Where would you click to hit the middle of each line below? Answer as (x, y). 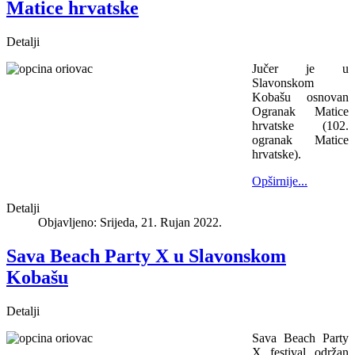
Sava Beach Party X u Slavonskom (146, 256)
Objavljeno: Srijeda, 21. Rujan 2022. (130, 223)
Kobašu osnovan (300, 97)
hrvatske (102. (300, 126)
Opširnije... (280, 181)
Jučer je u (300, 69)
